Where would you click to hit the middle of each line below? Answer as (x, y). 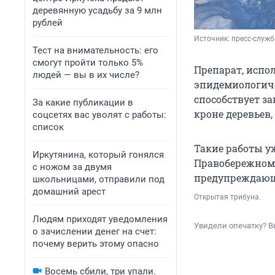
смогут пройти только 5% (88, 63)
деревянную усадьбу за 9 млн (97, 10)
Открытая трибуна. (227, 197)
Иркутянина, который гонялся (98, 155)
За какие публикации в (83, 103)
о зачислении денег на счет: (95, 231)
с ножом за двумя (72, 167)
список (48, 127)
